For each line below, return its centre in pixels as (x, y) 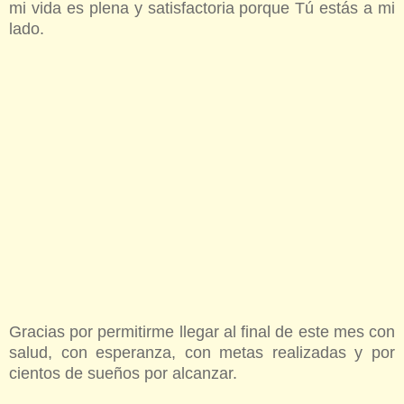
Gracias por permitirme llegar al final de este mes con (202, 332)
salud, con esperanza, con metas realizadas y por (202, 353)
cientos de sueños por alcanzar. (123, 374)
